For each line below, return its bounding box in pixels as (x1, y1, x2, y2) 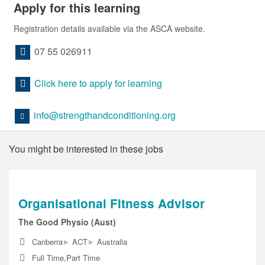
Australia (97, 236, 127, 248)
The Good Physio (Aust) (18, 216, 116, 228)
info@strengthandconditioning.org (33, 108, 176, 122)
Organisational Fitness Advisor (18, 194, 205, 212)
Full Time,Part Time (32, 252, 100, 264)
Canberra (32, 236, 63, 248)
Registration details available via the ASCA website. (14, 22, 205, 34)
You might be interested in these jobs (9, 142, 163, 156)
